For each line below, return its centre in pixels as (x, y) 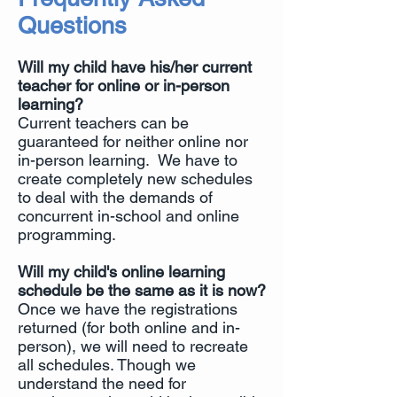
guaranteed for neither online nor (133, 141)
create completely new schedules (135, 179)
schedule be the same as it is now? (142, 290)
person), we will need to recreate (133, 346)
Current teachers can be (103, 123)
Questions (72, 25)
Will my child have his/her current (135, 67)
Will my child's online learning (121, 272)
